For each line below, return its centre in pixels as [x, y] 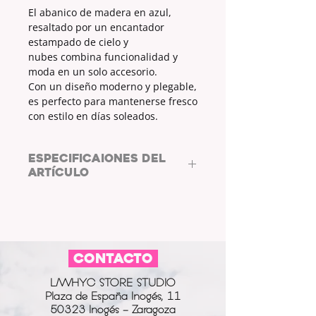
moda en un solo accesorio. [93, 71]
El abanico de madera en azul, [100, 12]
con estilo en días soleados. [93, 116]
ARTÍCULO [59, 172]
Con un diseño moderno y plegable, [113, 86]
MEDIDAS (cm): [64, 213]
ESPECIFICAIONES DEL [97, 158]
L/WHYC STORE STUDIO [113, 282]
